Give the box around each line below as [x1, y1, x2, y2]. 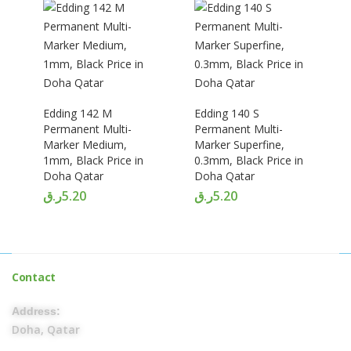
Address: [12, 305, 60, 317]
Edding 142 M [43, 106, 112, 121]
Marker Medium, [43, 137, 127, 152]
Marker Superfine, [194, 137, 284, 152]
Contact [12, 270, 56, 284]
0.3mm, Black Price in [194, 153, 303, 168]
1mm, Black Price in [43, 153, 143, 168]
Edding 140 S [194, 106, 259, 121]
